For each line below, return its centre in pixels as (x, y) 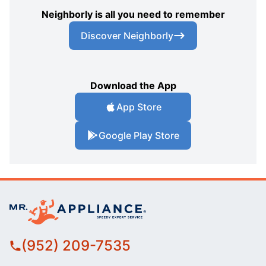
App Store (139, 107)
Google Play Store (139, 136)
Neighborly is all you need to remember (133, 15)
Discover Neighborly (127, 36)
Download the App (133, 86)
